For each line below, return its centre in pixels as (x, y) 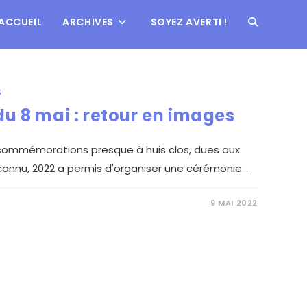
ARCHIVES (88, 22)
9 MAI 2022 (234, 203)
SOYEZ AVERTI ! (189, 22)
